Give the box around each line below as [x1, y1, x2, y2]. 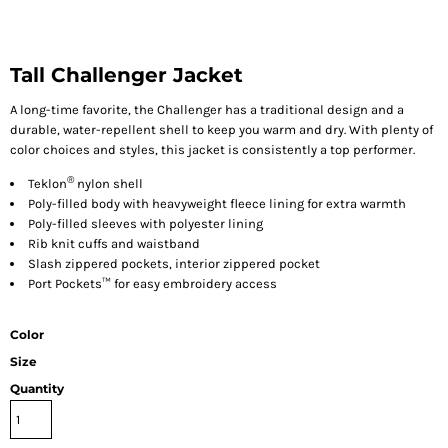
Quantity [10, 381, 64, 397]
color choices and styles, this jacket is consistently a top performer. [10, 142, 415, 157]
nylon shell [74, 176, 143, 192]
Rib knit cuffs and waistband [28, 236, 200, 252]
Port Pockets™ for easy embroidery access [28, 276, 277, 292]
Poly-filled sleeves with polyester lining [28, 216, 263, 232]
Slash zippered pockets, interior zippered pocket [28, 256, 320, 272]
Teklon [28, 176, 67, 192]
